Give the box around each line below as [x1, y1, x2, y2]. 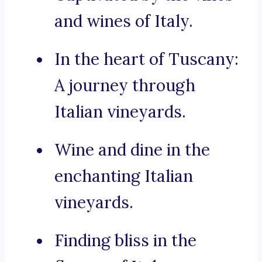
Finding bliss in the [54, 230, 196, 251]
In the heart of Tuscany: [54, 49, 239, 70]
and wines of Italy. [54, 11, 193, 32]
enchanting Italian [54, 166, 193, 187]
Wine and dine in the [54, 139, 210, 161]
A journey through [54, 75, 195, 96]
